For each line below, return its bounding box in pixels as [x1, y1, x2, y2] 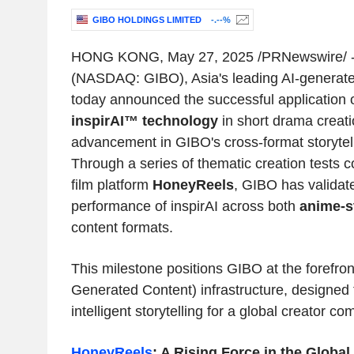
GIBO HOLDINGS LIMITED [92, 15, 201, 25]
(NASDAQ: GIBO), [70, 70, 191, 87]
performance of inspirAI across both [70, 198, 299, 215]
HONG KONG [70, 49, 160, 66]
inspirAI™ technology [70, 113, 218, 130]
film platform [70, 177, 153, 194]
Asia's [190, 70, 228, 87]
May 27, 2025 [167, 49, 254, 66]
